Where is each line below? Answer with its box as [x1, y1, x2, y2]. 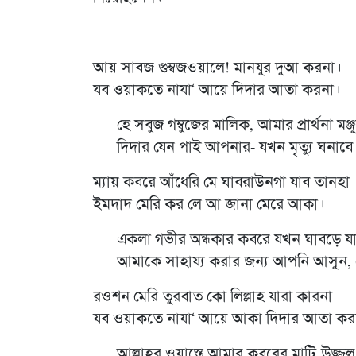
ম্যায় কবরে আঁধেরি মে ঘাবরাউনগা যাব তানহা [93, 174, 350, 191]
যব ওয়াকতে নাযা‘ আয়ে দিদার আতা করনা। [93, 82, 340, 99]
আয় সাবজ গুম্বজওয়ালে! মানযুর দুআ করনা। [93, 60, 341, 76]
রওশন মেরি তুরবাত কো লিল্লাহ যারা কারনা [93, 288, 332, 305]
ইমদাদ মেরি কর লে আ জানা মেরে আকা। [93, 196, 324, 213]
